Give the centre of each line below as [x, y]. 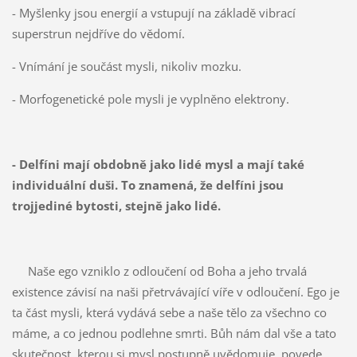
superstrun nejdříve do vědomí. [98, 34]
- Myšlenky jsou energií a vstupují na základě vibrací [153, 13]
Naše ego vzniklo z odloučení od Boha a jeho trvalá [159, 271]
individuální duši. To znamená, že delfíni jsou [147, 185]
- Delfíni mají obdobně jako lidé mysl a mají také [158, 165]
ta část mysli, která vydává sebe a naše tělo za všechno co [169, 313]
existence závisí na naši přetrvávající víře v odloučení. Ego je [175, 292]
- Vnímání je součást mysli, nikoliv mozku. [126, 67]
